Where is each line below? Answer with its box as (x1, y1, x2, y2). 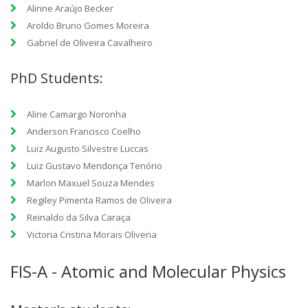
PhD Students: (10, 69, 103, 87)
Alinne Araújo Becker (27, 2, 113, 14)
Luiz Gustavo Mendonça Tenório (27, 159, 162, 172)
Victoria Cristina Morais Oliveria (27, 228, 157, 241)
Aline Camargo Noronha (27, 108, 126, 120)
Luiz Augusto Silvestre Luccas (27, 142, 148, 155)
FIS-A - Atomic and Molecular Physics (10, 260, 286, 283)
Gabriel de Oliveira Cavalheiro (27, 36, 153, 49)
